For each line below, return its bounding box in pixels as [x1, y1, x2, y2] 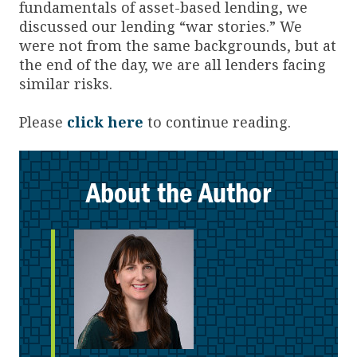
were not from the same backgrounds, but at [19, 35, 336, 55]
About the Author [86, 175, 271, 210]
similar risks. [19, 73, 112, 93]
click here [67, 112, 143, 131]
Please [19, 112, 67, 131]
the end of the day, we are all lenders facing [19, 54, 326, 74]
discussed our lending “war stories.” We [19, 16, 302, 36]
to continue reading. [143, 112, 291, 131]
